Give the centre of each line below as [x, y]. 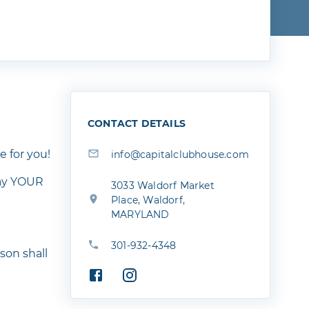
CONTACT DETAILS [137, 123]
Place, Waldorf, [148, 200]
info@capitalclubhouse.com [180, 154]
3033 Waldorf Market [163, 186]
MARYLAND [140, 215]
